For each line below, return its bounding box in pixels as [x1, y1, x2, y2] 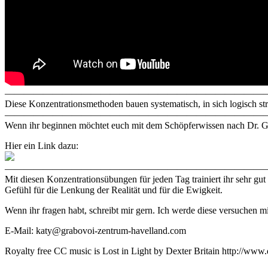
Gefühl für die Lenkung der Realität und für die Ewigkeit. [5, 184, 223, 195]
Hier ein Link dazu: [5, 140, 78, 151]
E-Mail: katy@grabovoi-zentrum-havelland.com [5, 225, 186, 236]
